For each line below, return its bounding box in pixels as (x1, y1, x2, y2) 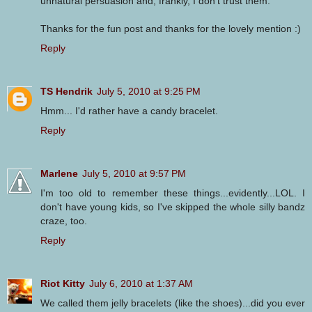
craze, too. (40, 215, 87, 227)
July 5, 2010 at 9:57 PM (82, 168, 186, 180)
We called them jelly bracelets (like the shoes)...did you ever (40, 297, 305, 309)
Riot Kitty (40, 278, 85, 290)
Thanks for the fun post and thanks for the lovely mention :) (40, 23, 301, 35)
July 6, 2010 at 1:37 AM (89, 278, 193, 290)
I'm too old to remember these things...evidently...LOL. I (40, 187, 305, 199)
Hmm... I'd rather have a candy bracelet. (40, 105, 218, 117)
